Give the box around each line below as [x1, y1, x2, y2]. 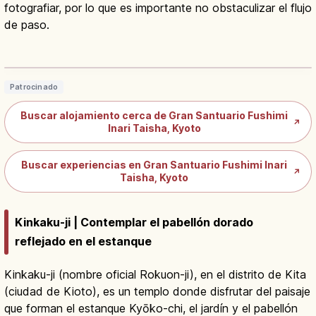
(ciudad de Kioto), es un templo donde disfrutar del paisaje [4, 284, 310, 299]
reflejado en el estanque [15, 234, 152, 249]
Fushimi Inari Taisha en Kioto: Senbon [15, 28, 224, 42]
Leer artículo [228, 47, 292, 59]
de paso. [4, 18, 49, 32]
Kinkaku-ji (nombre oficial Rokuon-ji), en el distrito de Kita [4, 267, 306, 282]
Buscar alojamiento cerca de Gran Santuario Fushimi [20, 109, 288, 122]
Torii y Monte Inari [15, 44, 116, 59]
